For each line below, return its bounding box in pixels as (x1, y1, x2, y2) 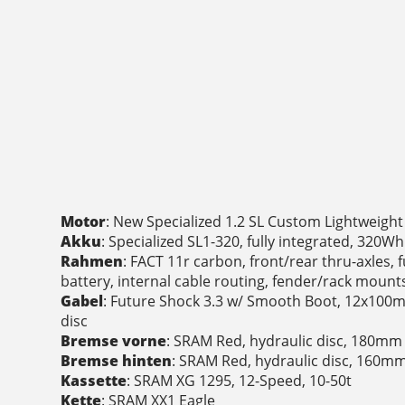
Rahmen (61, 251, 124, 272)
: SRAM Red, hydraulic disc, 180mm (166, 331, 403, 352)
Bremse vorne (61, 331, 167, 352)
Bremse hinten (61, 351, 173, 372)
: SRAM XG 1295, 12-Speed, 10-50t (127, 371, 353, 391)
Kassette (61, 371, 127, 391)
